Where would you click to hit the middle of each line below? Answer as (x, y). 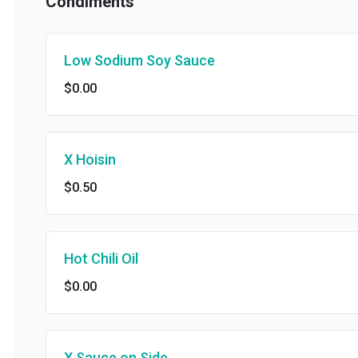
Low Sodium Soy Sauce (126, 60)
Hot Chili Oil (88, 259)
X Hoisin (76, 159)
